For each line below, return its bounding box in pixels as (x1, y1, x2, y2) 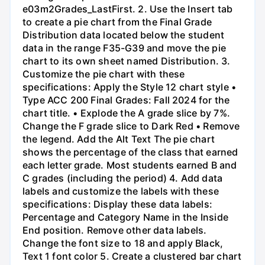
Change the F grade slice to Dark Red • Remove (22, 119, 240, 132)
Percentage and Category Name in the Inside (22, 211, 228, 223)
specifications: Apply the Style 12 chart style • (22, 80, 237, 93)
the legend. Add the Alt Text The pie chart (22, 132, 215, 145)
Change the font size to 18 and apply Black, (22, 237, 224, 249)
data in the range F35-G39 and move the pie (22, 41, 226, 54)
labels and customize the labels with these (22, 185, 219, 197)
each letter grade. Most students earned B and (22, 159, 237, 171)
